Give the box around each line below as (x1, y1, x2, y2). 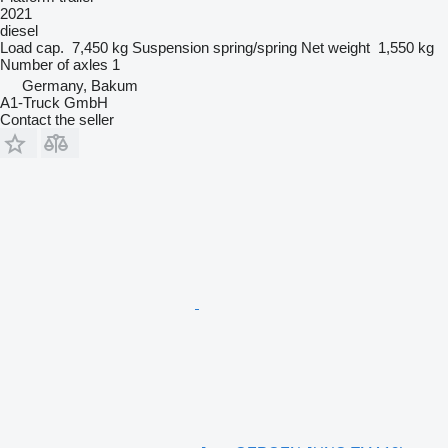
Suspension (132, 39, 209, 57)
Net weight (301, 39, 370, 57)
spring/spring (213, 39, 297, 57)
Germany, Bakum (22, 77, 138, 95)
